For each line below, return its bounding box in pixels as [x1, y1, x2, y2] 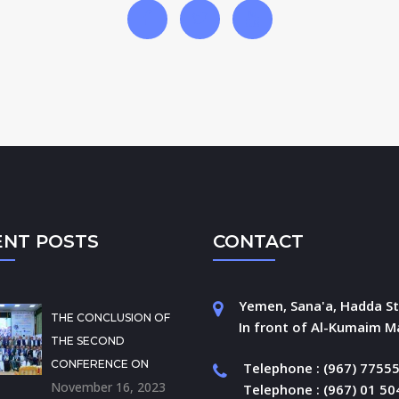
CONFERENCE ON [50, 357, 149, 371]
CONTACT [213, 231, 304, 253]
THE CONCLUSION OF [50, 311, 170, 325]
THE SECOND [50, 334, 125, 348]
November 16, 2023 [50, 379, 166, 396]
